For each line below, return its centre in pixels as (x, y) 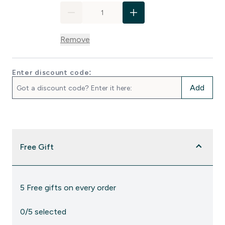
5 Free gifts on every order (68, 188)
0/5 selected (43, 212)
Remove (75, 39)
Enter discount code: (52, 72)
